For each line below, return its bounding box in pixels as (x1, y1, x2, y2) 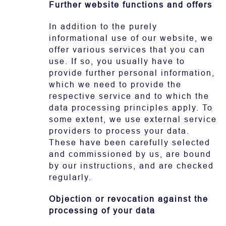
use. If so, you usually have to (49, 57, 185, 66)
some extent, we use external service (49, 115, 217, 124)
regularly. (49, 173, 92, 182)
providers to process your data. (49, 127, 190, 135)
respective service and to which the (49, 92, 209, 100)
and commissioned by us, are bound (49, 150, 211, 158)
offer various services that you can (49, 45, 205, 54)
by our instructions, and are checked (49, 161, 214, 170)
